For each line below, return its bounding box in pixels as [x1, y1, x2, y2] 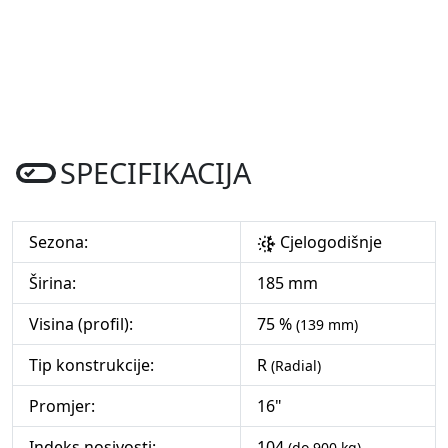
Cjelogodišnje [276, 231, 383, 254]
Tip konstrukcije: [29, 354, 154, 377]
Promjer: [29, 395, 95, 418]
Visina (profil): [29, 313, 133, 336]
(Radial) [271, 356, 321, 376]
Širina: [29, 272, 76, 295]
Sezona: [29, 231, 88, 254]
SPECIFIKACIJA [60, 153, 251, 193]
